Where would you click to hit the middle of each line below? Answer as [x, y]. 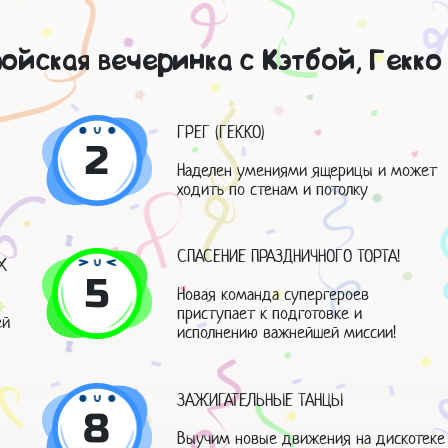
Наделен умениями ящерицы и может [307, 170]
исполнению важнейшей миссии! [287, 331]
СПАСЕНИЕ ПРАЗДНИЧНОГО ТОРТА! [289, 255]
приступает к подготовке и [270, 312]
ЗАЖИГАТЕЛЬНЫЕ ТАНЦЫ [260, 399]
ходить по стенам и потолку [273, 189]
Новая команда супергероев [273, 293]
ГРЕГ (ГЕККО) [221, 132]
